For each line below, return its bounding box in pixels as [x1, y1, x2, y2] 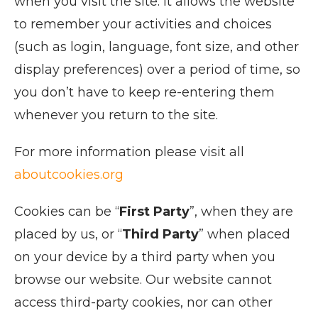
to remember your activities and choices [14, 16, 272, 32]
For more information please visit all [14, 144, 244, 160]
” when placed [199, 226, 290, 242]
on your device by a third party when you [14, 249, 275, 265]
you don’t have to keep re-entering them [14, 84, 275, 100]
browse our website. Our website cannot [14, 272, 272, 287]
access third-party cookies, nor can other [14, 295, 273, 310]
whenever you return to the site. [14, 107, 218, 123]
